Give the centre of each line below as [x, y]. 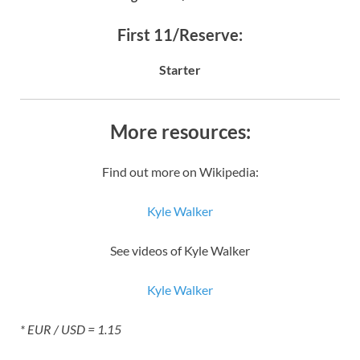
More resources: [180, 131]
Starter [180, 69]
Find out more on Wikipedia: [180, 171]
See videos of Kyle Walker [180, 250]
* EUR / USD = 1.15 [71, 329]
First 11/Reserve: [180, 34]
